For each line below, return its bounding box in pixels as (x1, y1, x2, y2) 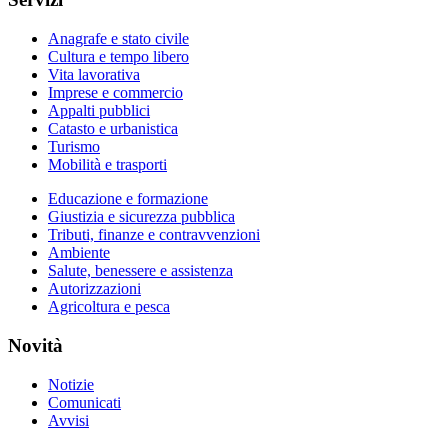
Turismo (48, 138, 100, 156)
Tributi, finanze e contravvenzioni (48, 226, 260, 244)
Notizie (48, 375, 94, 393)
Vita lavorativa (48, 66, 140, 84)
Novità (8, 334, 63, 356)
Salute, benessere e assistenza (48, 262, 233, 280)
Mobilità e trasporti (48, 156, 167, 174)
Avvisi (48, 411, 89, 429)
